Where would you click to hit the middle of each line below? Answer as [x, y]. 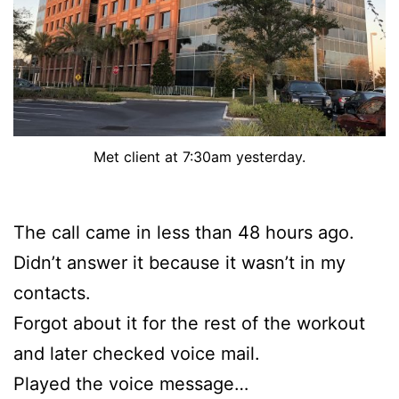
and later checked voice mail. [137, 354]
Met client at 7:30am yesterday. [199, 157]
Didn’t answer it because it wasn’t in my [179, 263]
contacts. [52, 293]
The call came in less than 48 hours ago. [184, 233]
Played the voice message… [131, 384]
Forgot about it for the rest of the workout [189, 324]
